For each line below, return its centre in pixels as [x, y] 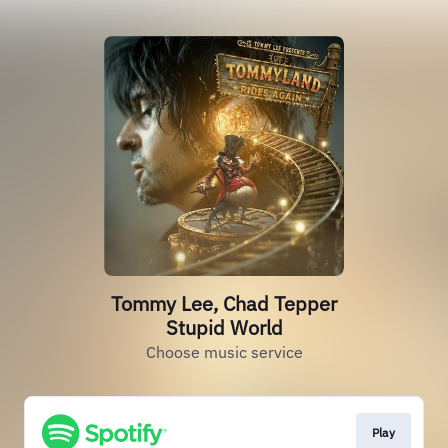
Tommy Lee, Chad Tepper [224, 303]
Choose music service [224, 352]
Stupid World [224, 327]
